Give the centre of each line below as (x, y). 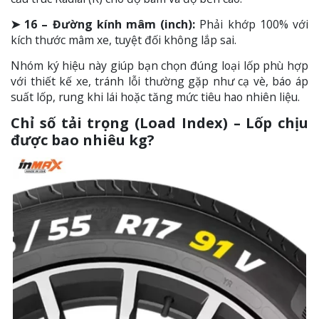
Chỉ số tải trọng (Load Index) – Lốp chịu (159, 123)
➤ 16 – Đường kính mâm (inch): (105, 25)
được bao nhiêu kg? (83, 140)
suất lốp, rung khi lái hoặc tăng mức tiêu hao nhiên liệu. (155, 97)
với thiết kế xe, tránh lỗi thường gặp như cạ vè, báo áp (159, 82)
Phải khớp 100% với (254, 25)
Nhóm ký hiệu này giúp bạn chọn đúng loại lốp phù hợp (159, 66)
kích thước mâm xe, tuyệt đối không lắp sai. (124, 40)
